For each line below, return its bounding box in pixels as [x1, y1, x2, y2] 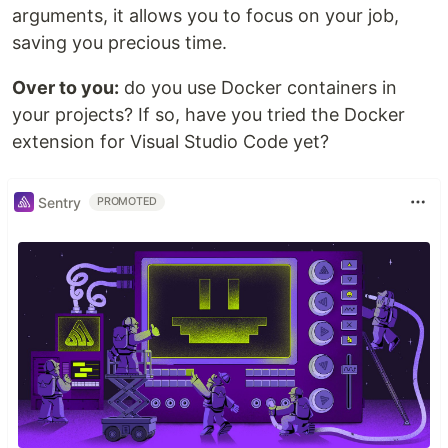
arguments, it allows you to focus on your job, [12, 5, 399, 26]
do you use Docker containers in [119, 77, 397, 98]
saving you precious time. [12, 32, 227, 53]
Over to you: [12, 77, 119, 98]
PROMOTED [97, 195, 158, 208]
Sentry [38, 193, 81, 211]
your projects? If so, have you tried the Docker [12, 104, 405, 125]
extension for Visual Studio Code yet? [12, 131, 329, 152]
